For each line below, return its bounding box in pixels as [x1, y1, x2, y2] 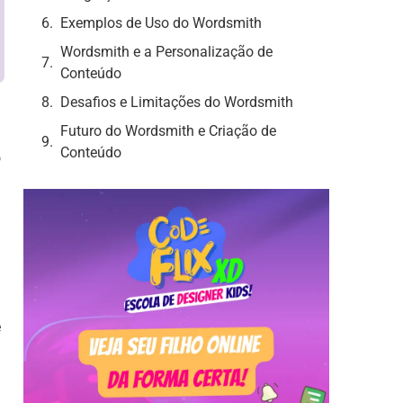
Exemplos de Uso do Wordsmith [60, 14, 262, 31]
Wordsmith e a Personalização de [60, 43, 273, 60]
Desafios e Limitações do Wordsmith [60, 94, 293, 111]
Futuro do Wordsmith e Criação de [60, 122, 276, 139]
